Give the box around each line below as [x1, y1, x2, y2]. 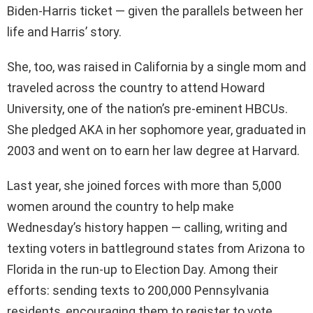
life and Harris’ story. [7, 24, 122, 40]
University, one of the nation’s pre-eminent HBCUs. [7, 101, 288, 117]
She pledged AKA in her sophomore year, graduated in [7, 122, 306, 138]
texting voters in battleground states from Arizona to [7, 241, 305, 256]
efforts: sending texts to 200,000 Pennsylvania [7, 283, 269, 298]
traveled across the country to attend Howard [7, 80, 265, 96]
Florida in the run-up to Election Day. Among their [7, 262, 278, 277]
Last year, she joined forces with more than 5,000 [7, 178, 282, 194]
